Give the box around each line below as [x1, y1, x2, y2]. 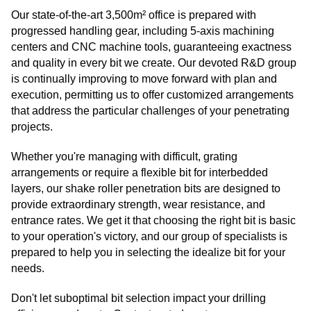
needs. [11, 262, 44, 274]
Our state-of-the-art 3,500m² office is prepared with [11, 8, 256, 21]
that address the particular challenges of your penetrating [11, 104, 289, 117]
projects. [11, 120, 53, 133]
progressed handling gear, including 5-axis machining [11, 24, 274, 37]
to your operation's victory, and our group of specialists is [11, 230, 287, 242]
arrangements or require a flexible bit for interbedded [11, 166, 268, 178]
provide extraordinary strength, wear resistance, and [11, 198, 265, 210]
